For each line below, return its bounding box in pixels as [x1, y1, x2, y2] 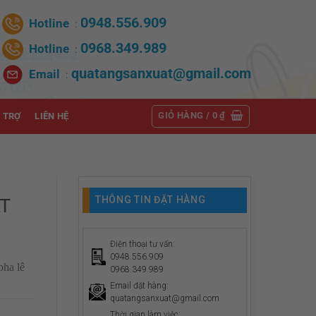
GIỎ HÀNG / [158, 110, 212, 121]
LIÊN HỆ [35, 111, 69, 121]
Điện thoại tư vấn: [110, 239, 175, 249]
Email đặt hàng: [110, 281, 169, 291]
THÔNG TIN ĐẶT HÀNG [95, 194, 206, 205]
